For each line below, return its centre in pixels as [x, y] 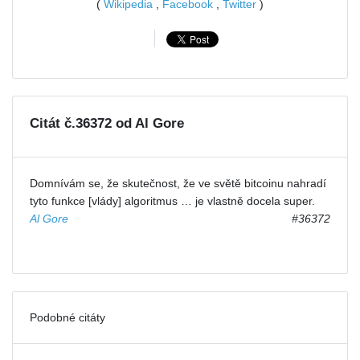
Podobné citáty [67, 317]
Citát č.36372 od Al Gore [107, 123]
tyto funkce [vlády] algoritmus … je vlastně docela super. [172, 200]
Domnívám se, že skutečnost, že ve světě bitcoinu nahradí [178, 183]
